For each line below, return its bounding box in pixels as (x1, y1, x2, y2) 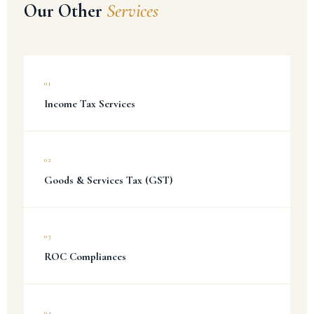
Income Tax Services (44, 97, 135, 110)
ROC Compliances (44, 250, 126, 263)
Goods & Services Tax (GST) (44, 174, 172, 186)
